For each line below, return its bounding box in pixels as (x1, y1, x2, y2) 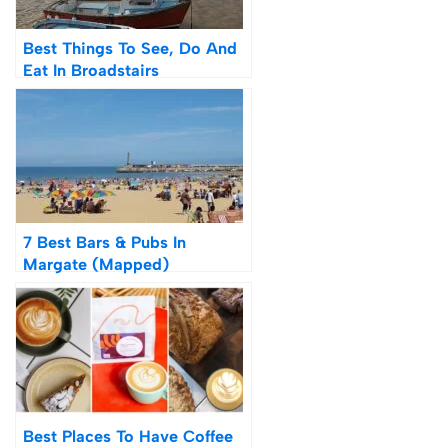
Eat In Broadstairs (23, 59, 159, 80)
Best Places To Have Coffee (23, 425, 233, 446)
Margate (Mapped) (23, 253, 169, 274)
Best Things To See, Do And (23, 37, 237, 58)
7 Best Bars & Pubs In (23, 231, 186, 252)
